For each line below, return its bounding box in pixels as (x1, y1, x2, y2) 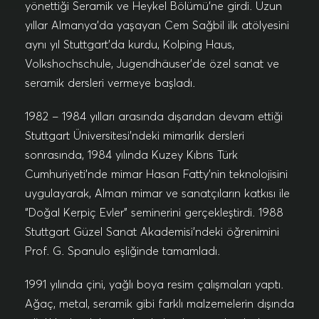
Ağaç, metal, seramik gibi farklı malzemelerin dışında (25, 296, 294, 310)
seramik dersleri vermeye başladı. (25, 75, 199, 90)
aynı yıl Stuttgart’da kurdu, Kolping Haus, (25, 37, 234, 51)
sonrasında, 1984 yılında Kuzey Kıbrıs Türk (25, 147, 238, 162)
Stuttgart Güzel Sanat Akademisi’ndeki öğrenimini (25, 224, 279, 239)
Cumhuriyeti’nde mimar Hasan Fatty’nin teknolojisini (25, 167, 288, 181)
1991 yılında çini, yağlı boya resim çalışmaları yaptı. (25, 277, 283, 291)
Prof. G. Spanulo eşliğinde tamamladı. (25, 244, 220, 258)
